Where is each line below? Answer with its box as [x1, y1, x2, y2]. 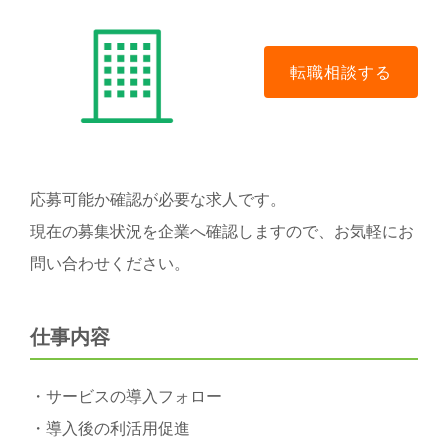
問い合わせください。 [30, 252, 190, 275]
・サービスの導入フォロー [30, 385, 222, 408]
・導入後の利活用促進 [30, 417, 190, 440]
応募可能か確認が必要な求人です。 [30, 188, 286, 211]
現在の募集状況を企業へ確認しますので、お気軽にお [30, 220, 414, 243]
